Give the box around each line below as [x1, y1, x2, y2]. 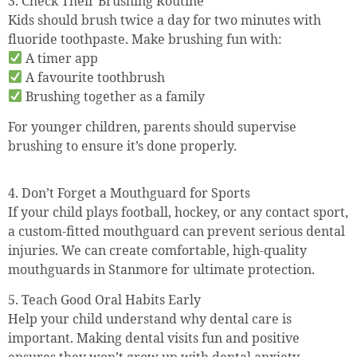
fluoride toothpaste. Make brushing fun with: [8, 29, 282, 48]
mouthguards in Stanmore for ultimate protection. [8, 260, 315, 278]
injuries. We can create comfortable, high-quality [8, 241, 307, 259]
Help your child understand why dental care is [8, 309, 292, 328]
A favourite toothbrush [22, 68, 166, 86]
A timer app [22, 49, 99, 67]
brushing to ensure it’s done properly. [8, 137, 237, 155]
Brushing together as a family [22, 87, 206, 105]
